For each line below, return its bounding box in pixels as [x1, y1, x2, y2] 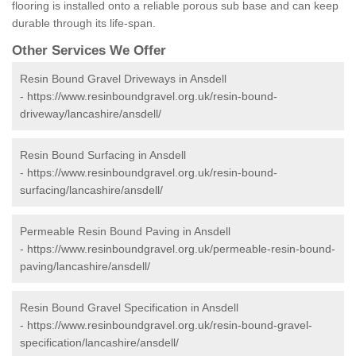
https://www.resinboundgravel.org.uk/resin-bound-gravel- [27, 319, 312, 332]
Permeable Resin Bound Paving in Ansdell [20, 225, 230, 238]
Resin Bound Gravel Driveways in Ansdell [20, 72, 226, 86]
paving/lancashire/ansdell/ [20, 260, 150, 273]
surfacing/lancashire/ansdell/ [20, 184, 163, 197]
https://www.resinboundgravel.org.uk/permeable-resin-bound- [27, 242, 335, 256]
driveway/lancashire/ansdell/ [20, 107, 161, 121]
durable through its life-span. [12, 17, 156, 30]
